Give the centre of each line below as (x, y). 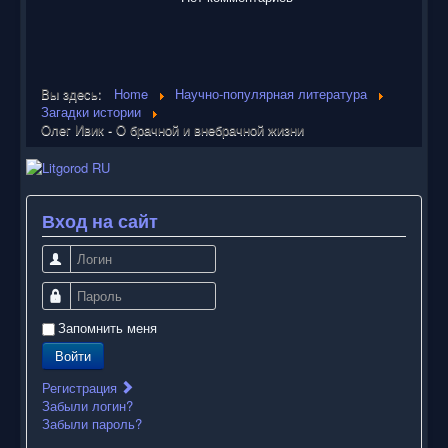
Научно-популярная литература (271, 94)
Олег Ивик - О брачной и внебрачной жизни (172, 130)
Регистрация (81, 387)
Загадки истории (91, 112)
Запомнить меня (107, 327)
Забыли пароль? (92, 423)
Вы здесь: (75, 94)
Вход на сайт (100, 220)
